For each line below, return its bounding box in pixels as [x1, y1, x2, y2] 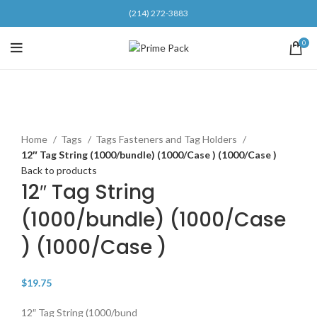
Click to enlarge [21, 117, 90, 129]
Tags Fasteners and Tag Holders [96, 132, 239, 145]
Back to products [21, 163, 97, 176]
